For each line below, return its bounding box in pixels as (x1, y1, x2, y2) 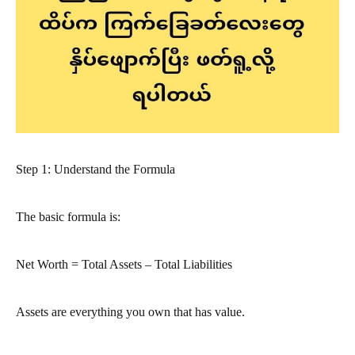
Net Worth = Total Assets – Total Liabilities (16, 257, 232, 271)
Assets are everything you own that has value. (16, 304, 245, 319)
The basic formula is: (16, 209, 120, 223)
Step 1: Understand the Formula (16, 162, 175, 176)
